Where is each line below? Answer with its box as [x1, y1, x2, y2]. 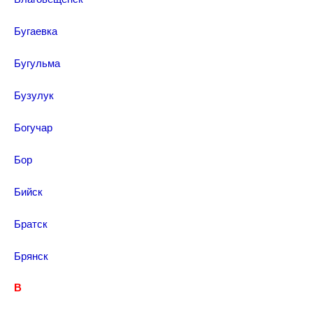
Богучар [14, 119, 52, 134]
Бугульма [14, 55, 60, 70]
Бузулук [14, 87, 54, 102]
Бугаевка [14, 23, 57, 38]
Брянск [14, 248, 48, 263]
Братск [14, 216, 48, 231]
